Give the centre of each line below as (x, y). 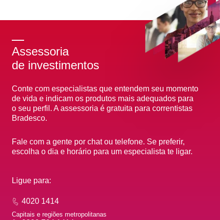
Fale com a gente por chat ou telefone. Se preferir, (98, 141)
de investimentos (55, 65)
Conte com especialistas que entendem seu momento (105, 88)
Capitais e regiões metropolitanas (59, 214)
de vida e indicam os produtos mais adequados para (103, 98)
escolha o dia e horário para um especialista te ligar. (102, 151)
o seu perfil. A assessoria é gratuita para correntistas (102, 108)
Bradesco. (29, 118)
